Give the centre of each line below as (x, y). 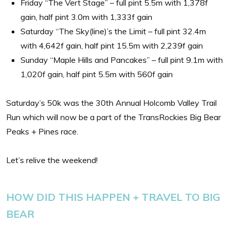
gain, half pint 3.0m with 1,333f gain (86, 17)
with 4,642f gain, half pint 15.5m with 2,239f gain (112, 45)
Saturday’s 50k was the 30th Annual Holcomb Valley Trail (111, 102)
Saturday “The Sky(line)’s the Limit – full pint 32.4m (113, 31)
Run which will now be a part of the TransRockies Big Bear (113, 117)
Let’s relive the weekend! (52, 160)
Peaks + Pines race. (42, 131)
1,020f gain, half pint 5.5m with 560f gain (97, 74)
